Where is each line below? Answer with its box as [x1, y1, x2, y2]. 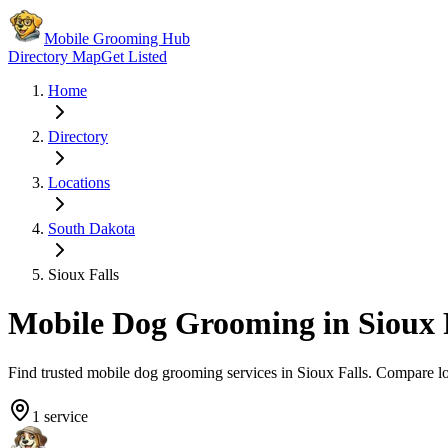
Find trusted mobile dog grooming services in [8, 363, 297, 381]
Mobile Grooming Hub [44, 30, 190, 47]
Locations [48, 174, 110, 191]
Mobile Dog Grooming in [8, 305, 350, 342]
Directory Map [8, 48, 101, 65]
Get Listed [101, 48, 167, 65]
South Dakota [48, 220, 135, 237]
